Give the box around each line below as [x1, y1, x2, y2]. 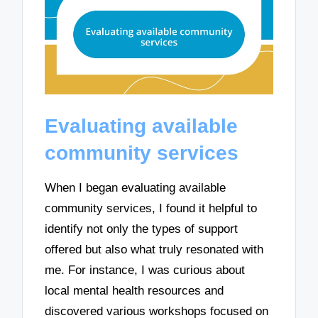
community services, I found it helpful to [45, 202, 258, 216]
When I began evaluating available [45, 181, 226, 195]
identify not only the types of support [45, 222, 238, 236]
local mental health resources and [45, 284, 224, 298]
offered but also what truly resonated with [45, 243, 264, 257]
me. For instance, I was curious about [45, 263, 246, 278]
